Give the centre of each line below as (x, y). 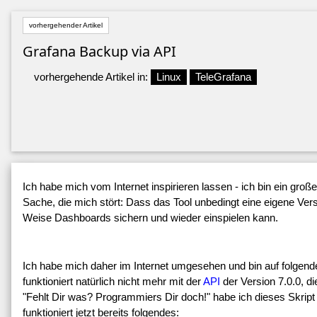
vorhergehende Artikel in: (92, 77)
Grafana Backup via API (99, 52)
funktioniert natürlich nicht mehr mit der (113, 282)
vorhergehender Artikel (66, 25)
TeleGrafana (223, 77)
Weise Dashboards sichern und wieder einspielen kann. (150, 218)
